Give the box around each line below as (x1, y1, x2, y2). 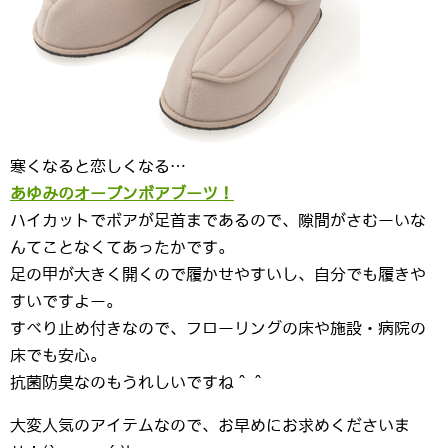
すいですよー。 (10, 293, 122, 309)
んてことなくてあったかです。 (10, 239, 234, 255)
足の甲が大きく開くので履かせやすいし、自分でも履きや (10, 266, 426, 282)
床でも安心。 (10, 347, 106, 363)
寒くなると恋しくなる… (10, 158, 186, 174)
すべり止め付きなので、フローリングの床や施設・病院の (10, 320, 426, 336)
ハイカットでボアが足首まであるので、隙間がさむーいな (10, 212, 426, 228)
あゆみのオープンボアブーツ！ (10, 185, 234, 201)
